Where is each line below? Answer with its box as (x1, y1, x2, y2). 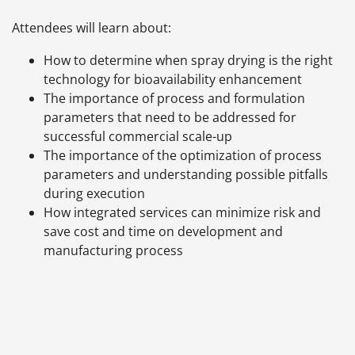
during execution (44, 185, 145, 203)
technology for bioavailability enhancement (44, 71, 302, 89)
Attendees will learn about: (12, 19, 171, 37)
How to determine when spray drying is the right (44, 52, 333, 70)
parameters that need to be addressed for (44, 109, 296, 127)
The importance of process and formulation (44, 90, 305, 108)
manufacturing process (44, 242, 183, 260)
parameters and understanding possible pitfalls (44, 166, 328, 184)
